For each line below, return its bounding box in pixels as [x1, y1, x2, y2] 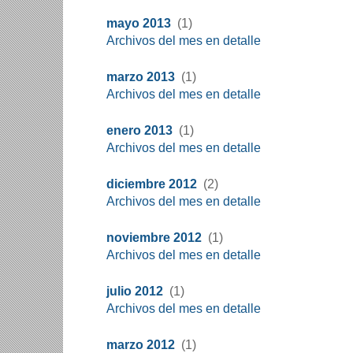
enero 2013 [106, 124, 173, 137]
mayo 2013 [106, 17, 171, 30]
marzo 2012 [106, 338, 175, 351]
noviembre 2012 [106, 231, 202, 244]
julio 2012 [106, 284, 163, 298]
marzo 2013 [106, 70, 175, 84]
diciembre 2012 [106, 177, 197, 191]
